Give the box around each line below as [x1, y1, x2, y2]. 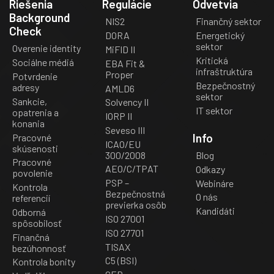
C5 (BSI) [105, 254, 136, 267]
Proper [105, 68, 133, 80]
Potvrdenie [12, 70, 57, 82]
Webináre [195, 177, 234, 189]
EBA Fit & [105, 57, 145, 69]
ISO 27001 [105, 213, 144, 225]
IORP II [105, 110, 132, 122]
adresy [12, 81, 39, 93]
